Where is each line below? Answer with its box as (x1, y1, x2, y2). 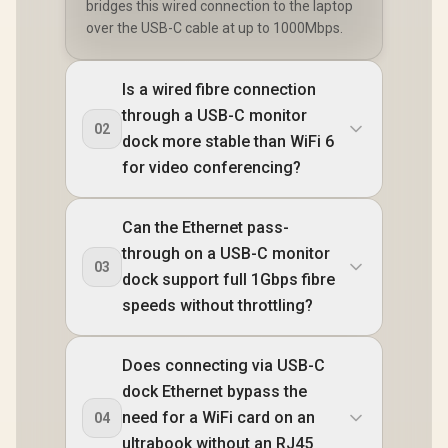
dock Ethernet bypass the (122, 382, 307, 401)
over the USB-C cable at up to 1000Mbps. (86, 20, 343, 36)
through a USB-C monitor (122, 106, 307, 125)
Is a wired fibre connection (122, 80, 316, 99)
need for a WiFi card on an (122, 408, 315, 427)
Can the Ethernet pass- (122, 218, 289, 237)
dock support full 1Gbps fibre (122, 270, 335, 289)
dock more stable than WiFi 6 (122, 132, 334, 151)
